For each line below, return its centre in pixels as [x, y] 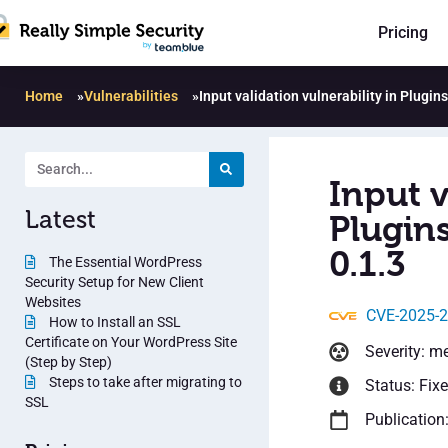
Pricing [403, 33]
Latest [60, 219]
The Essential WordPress [124, 261]
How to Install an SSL [113, 321]
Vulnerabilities [131, 95]
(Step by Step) [68, 361]
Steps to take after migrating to [144, 381]
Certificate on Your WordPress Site [131, 341]
